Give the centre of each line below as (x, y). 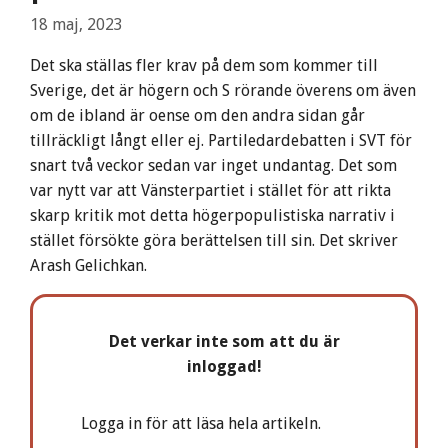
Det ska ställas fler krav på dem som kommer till (204, 66)
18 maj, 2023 (76, 25)
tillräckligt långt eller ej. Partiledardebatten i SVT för (221, 141)
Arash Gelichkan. (88, 266)
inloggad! (224, 367)
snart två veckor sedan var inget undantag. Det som (213, 166)
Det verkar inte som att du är (224, 342)
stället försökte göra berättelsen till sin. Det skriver (214, 241)
